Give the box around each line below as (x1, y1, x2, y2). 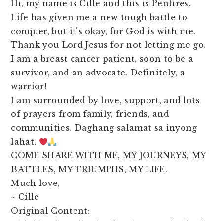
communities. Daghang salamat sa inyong (11, 123, 197, 133)
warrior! (11, 81, 46, 92)
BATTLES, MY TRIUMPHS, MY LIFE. (11, 164, 167, 175)
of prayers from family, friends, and (11, 109, 169, 119)
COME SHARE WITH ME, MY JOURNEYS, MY (11, 150, 206, 161)
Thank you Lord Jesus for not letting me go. (11, 40, 206, 50)
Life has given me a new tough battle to (11, 12, 187, 23)
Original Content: (11, 206, 90, 216)
